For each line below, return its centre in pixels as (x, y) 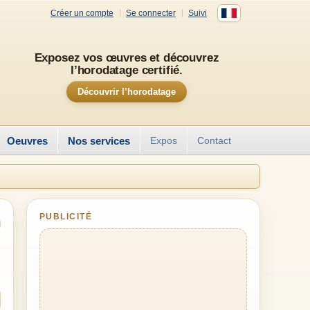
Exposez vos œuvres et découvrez (127, 57)
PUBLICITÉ (66, 217)
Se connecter (151, 13)
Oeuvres (27, 140)
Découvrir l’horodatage (127, 91)
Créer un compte (82, 13)
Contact (214, 140)
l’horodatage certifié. (127, 70)
